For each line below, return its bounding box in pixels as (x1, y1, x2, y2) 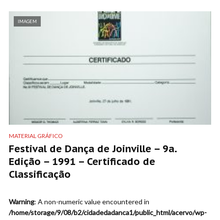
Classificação (9, 167, 71, 181)
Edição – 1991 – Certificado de (9, 155, 155, 168)
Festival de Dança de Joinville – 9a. (9, 142, 177, 155)
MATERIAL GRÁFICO (9, 132, 63, 139)
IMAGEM (18, 18, 37, 24)
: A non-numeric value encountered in (34, 197, 149, 206)
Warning (9, 197, 34, 206)
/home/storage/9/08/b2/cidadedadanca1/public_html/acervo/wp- (9, 208, 207, 217)
